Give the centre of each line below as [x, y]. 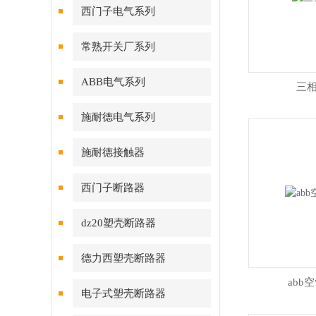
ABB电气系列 [113, 82]
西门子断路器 [113, 188]
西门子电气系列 [118, 11]
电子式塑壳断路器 [123, 293]
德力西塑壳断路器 [123, 258]
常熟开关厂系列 [118, 47]
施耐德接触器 [113, 152]
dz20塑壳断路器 [119, 223]
